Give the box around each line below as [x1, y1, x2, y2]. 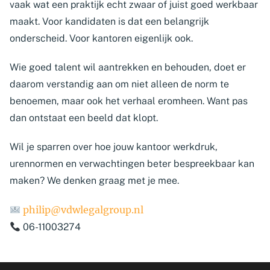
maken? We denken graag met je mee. [10, 175, 179, 186]
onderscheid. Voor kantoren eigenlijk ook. [10, 33, 193, 44]
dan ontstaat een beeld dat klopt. [10, 112, 158, 124]
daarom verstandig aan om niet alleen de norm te [10, 78, 229, 90]
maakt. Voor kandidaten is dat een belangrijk [10, 16, 209, 27]
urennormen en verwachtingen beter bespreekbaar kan [10, 158, 254, 169]
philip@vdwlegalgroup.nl [23, 204, 144, 216]
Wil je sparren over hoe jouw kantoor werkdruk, [10, 141, 218, 152]
